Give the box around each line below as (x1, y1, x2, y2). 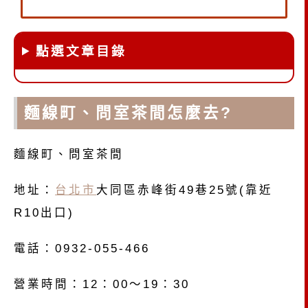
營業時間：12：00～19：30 (14, 277, 190, 290)
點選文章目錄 (35, 43, 126, 58)
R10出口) (14, 206, 74, 219)
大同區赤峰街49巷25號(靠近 (96, 184, 273, 197)
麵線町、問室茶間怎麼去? (24, 104, 232, 122)
